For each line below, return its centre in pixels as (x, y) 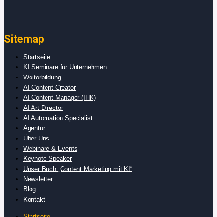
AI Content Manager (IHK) (60, 97)
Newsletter (38, 179)
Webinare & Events (50, 148)
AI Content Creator (49, 87)
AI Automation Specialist (58, 118)
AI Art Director (43, 108)
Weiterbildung (42, 77)
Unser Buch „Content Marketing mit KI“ (78, 169)
